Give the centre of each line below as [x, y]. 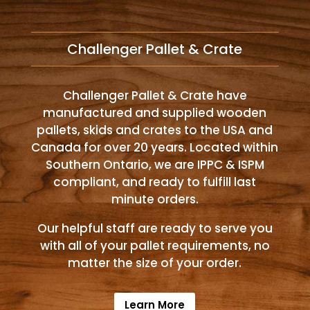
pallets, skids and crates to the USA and [155, 130]
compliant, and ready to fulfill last [155, 182]
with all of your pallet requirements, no [155, 246]
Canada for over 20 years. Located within [155, 147]
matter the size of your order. [155, 263]
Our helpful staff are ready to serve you [155, 228]
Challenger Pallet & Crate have [155, 95]
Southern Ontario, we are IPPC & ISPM [155, 165]
